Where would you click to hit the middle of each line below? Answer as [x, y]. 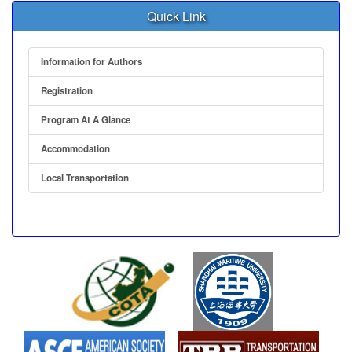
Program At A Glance [86, 119]
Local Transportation [85, 178]
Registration [67, 90]
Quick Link [176, 16]
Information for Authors [92, 61]
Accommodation [75, 148]
